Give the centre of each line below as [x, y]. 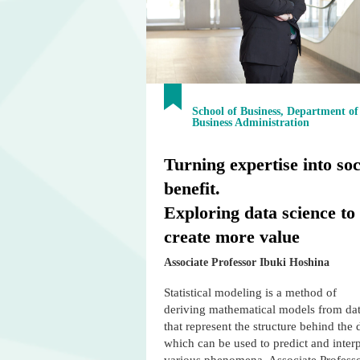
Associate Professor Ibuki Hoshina [247, 263]
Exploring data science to [260, 213]
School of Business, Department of [275, 112]
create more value [232, 237]
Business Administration [251, 123]
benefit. [192, 189]
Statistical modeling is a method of [250, 293]
